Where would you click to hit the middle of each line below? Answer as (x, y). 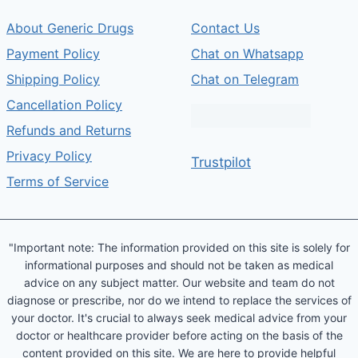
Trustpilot (221, 162)
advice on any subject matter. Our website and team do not (179, 282)
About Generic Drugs (70, 28)
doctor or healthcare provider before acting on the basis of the (179, 335)
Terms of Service (58, 181)
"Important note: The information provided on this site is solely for (179, 247)
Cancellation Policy (64, 105)
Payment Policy (53, 54)
